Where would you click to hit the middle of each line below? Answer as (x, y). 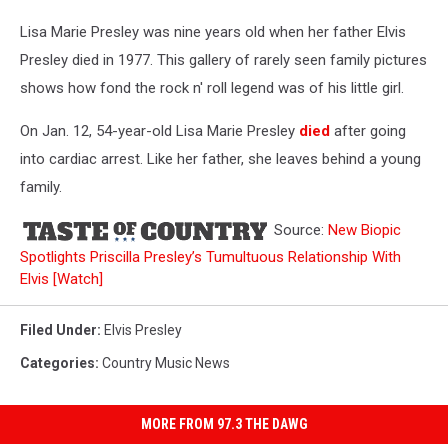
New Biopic (364, 229)
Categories (57, 363)
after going (368, 131)
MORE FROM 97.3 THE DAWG (224, 424)
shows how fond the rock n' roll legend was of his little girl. (212, 88)
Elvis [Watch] (61, 279)
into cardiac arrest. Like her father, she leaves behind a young (220, 159)
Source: (299, 229)
